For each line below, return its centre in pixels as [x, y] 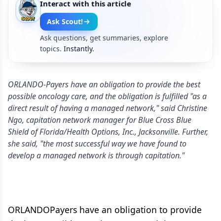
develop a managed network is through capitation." [96, 155]
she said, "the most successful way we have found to [97, 144]
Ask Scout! [65, 21]
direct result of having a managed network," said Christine [108, 108]
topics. [51, 49]
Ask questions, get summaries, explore [104, 38]
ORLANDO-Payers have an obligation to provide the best [104, 84]
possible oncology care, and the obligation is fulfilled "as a [107, 96]
